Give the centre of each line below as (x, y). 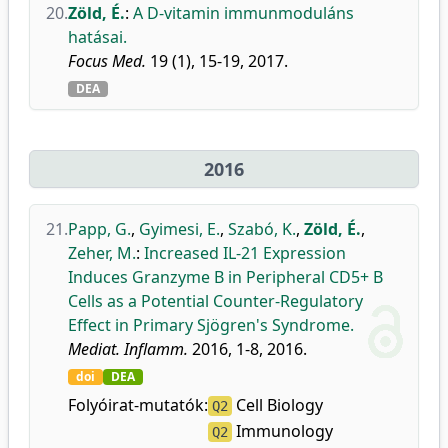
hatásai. (97, 37)
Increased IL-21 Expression (245, 253)
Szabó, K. (262, 229)
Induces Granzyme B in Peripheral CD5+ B (225, 277)
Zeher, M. (102, 253)
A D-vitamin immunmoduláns (243, 13)
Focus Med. (107, 61)
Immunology (282, 431)
